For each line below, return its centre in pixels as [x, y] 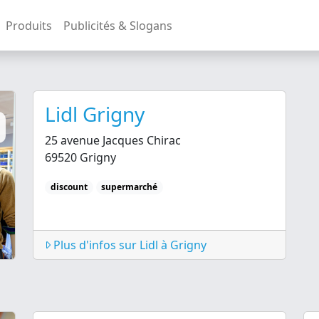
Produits [29, 25]
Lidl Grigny [95, 114]
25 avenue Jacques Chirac [113, 140]
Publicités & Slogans [118, 25]
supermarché [130, 187]
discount [69, 187]
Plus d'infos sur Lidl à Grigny [129, 245]
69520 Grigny [80, 157]
